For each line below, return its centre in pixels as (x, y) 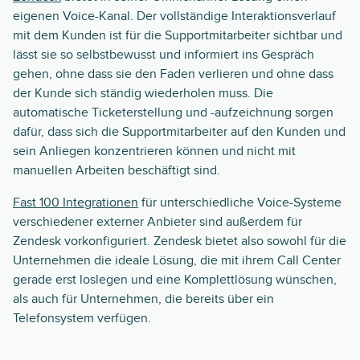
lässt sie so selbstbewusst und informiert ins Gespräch (164, 55)
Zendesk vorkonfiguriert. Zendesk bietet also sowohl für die (180, 241)
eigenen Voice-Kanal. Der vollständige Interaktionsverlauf (174, 16)
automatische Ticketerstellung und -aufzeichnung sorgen (173, 112)
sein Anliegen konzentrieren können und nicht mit (154, 151)
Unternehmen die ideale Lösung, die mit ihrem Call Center (177, 260)
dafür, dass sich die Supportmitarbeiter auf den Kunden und (179, 132)
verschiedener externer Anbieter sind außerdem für (157, 222)
